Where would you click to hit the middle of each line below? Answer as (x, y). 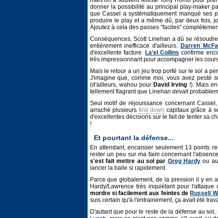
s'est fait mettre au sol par (129, 161)
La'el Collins (162, 53)
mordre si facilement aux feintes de (140, 193)
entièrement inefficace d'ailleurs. (135, 46)
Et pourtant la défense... (134, 138)
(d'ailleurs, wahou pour (122, 85)
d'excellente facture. (117, 53)
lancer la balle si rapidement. (128, 168)
